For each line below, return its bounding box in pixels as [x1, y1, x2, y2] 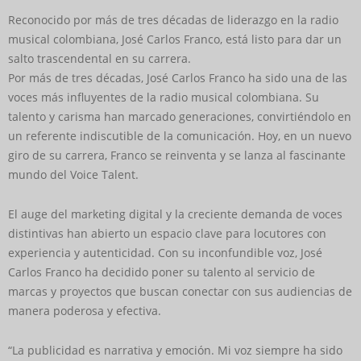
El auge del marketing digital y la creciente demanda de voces [8, 205, 342, 222]
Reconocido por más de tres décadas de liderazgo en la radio [8, 11, 338, 27]
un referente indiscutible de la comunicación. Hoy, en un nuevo [8, 127, 351, 143]
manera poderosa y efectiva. [8, 302, 161, 318]
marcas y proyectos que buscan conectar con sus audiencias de [8, 283, 352, 299]
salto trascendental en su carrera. [8, 50, 191, 66]
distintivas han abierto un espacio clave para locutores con [8, 225, 326, 241]
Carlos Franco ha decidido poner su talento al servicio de [8, 263, 315, 280]
